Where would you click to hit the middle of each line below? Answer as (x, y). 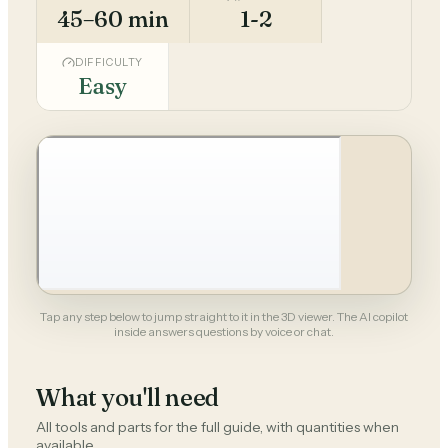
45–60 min (113, 19)
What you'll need (128, 397)
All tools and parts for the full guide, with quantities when (217, 427)
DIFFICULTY (109, 62)
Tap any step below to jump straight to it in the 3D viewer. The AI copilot (224, 316)
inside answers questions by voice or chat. (224, 331)
